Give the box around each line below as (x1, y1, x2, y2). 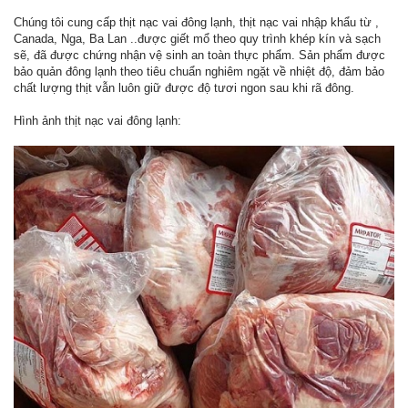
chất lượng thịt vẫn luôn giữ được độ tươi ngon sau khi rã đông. (14, 81, 354, 96)
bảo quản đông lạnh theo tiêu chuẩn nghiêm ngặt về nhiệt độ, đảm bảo (14, 65, 384, 79)
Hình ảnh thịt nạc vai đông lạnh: (14, 114, 181, 128)
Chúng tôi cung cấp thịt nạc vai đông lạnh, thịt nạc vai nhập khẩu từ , (14, 15, 379, 30)
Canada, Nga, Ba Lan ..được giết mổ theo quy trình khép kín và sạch (14, 32, 381, 46)
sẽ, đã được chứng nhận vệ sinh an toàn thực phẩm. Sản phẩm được (14, 48, 385, 63)
